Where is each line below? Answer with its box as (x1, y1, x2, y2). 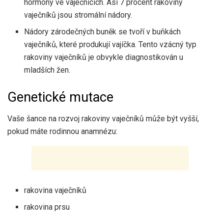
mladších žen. (24, 65, 71, 75)
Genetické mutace (7, 89, 113, 105)
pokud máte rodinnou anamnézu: (7, 127, 117, 137)
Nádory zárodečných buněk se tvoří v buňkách (24, 27, 181, 36)
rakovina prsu (24, 202, 70, 212)
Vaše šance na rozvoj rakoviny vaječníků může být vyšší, (7, 114, 199, 124)
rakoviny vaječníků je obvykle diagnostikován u (24, 52, 184, 62)
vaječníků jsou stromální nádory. (24, 10, 133, 20)
